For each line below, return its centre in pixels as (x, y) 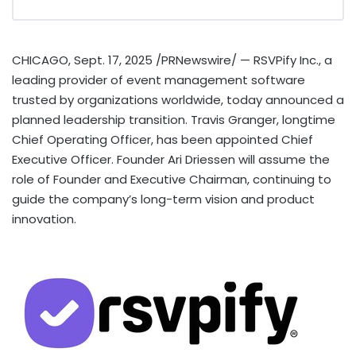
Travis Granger (234, 120)
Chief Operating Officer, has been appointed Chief (163, 140)
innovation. (44, 219)
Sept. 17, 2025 (113, 60)
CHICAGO (40, 60)
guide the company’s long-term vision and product (163, 199)
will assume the (282, 160)
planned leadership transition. (101, 120)
